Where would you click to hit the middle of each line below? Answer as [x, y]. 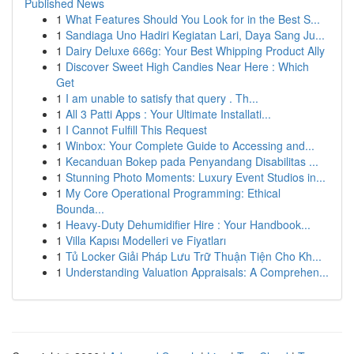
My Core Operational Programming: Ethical [173, 193]
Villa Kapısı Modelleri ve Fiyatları [146, 240]
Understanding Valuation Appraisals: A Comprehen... [197, 272]
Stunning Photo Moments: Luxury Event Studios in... [196, 177]
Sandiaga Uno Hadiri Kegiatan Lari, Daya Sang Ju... [195, 35]
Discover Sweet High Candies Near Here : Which [187, 66]
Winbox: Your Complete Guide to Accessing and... [190, 145]
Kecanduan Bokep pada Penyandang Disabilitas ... [192, 161]
